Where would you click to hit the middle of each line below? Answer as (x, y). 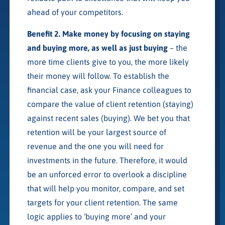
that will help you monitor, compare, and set (105, 188)
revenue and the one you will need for (95, 146)
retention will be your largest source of (96, 132)
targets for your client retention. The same (102, 202)
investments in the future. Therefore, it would (107, 160)
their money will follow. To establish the (98, 76)
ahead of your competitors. (75, 12)
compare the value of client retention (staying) (110, 104)
